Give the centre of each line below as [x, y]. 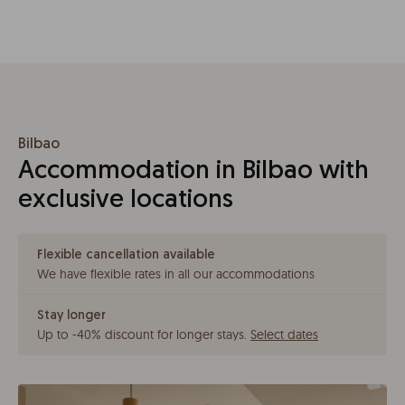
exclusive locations [126, 201]
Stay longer [71, 316]
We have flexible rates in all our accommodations [176, 274]
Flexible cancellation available [126, 255]
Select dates [284, 334]
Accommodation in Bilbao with [193, 172]
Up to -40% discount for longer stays [141, 334]
